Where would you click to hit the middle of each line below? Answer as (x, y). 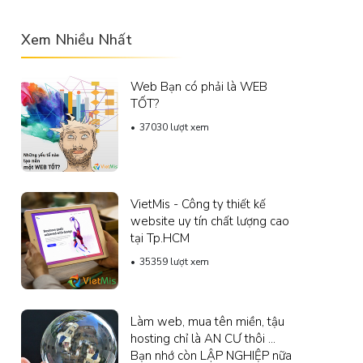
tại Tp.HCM (160, 238)
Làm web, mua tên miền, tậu (207, 321)
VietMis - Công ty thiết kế (198, 204)
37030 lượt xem (174, 127)
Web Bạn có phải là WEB (199, 86)
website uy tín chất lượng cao (210, 221)
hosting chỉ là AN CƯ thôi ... (203, 338)
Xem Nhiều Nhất (77, 39)
